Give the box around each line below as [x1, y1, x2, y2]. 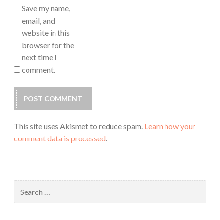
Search [13, 180, 34, 189]
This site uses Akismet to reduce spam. [14, 121, 144, 131]
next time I [22, 52, 57, 62]
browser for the [22, 40, 74, 50]
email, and [22, 15, 55, 25]
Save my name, [22, 3, 70, 13]
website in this [22, 27, 70, 37]
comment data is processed [14, 133, 106, 143]
